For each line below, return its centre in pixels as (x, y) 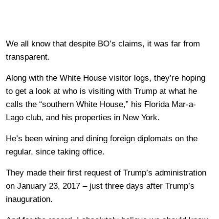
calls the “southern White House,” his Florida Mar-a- (101, 105)
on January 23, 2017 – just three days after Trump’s (100, 186)
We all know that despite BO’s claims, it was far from (103, 44)
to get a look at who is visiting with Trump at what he (101, 91)
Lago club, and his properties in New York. (83, 118)
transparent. (28, 57)
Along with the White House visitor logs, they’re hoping (106, 78)
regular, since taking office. (55, 152)
